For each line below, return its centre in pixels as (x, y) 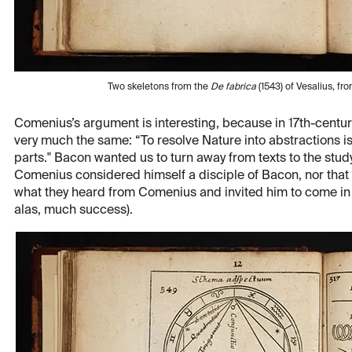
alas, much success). (73, 211)
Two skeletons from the (159, 88)
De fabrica (233, 88)
